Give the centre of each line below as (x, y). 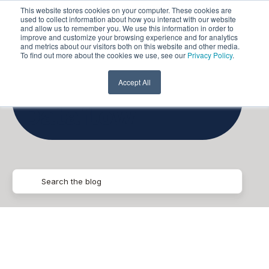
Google (65, 82)
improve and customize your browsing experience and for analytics (129, 37)
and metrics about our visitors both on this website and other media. (130, 46)
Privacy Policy (210, 55)
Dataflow (79, 116)
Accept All (134, 82)
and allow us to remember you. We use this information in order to (127, 28)
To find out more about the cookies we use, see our (104, 55)
